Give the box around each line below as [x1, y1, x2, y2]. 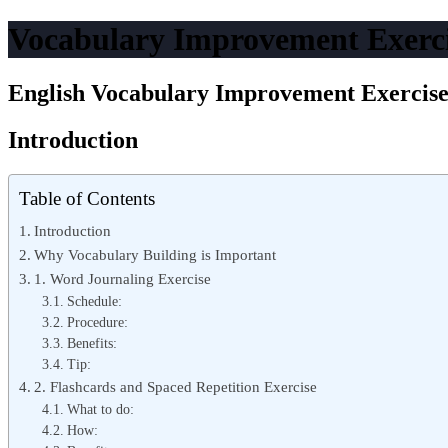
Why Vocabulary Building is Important [34, 245, 277, 263]
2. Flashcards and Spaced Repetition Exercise [34, 377, 318, 395]
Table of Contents [19, 187, 155, 209]
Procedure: [66, 314, 128, 330]
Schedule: [66, 293, 122, 309]
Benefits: [66, 335, 117, 351]
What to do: [66, 401, 134, 417]
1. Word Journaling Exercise [34, 269, 212, 287]
